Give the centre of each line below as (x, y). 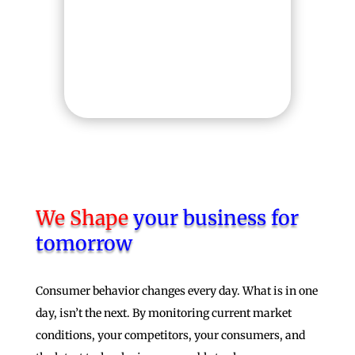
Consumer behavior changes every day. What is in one (176, 290)
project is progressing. (177, 59)
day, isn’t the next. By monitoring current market (163, 313)
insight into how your (177, 38)
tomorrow (84, 243)
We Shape (82, 218)
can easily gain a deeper (177, 16)
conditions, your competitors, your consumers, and (170, 335)
